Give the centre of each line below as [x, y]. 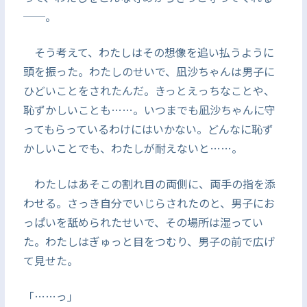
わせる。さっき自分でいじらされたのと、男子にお [149, 203]
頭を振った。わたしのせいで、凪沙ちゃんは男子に [149, 71]
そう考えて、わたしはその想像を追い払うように [148, 52]
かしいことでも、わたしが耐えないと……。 [133, 148]
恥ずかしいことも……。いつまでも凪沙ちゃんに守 [149, 110]
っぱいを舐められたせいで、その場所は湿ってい [143, 222]
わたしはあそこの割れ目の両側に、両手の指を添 [149, 184]
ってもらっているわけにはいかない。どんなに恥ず [148, 129]
